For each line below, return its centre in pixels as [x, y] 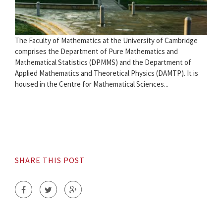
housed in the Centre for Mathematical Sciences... [92, 84]
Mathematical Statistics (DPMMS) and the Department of [103, 62]
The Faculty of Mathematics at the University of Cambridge [106, 40]
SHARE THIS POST [50, 160]
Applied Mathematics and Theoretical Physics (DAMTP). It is [107, 73]
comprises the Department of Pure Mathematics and [96, 51]
